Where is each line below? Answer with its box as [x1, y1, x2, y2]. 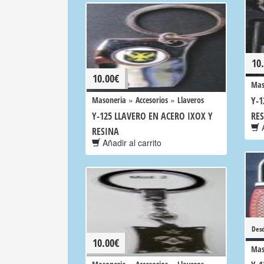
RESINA [92, 125, 119, 138]
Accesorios [136, 94, 168, 105]
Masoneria [92, 94, 126, 105]
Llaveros [177, 94, 204, 105]
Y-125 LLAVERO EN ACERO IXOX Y [92, 110, 213, 123]
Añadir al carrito [100, 137, 161, 148]
